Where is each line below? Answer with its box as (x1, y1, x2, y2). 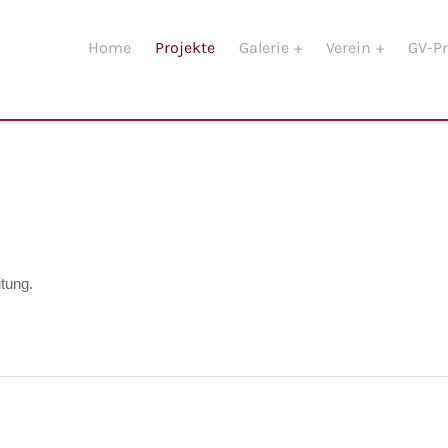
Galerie (239, 38, 293, 57)
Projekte (155, 38, 215, 57)
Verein (326, 38, 375, 57)
